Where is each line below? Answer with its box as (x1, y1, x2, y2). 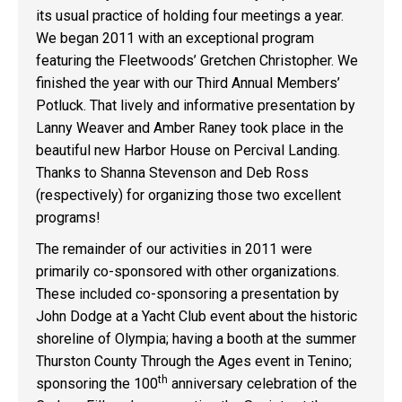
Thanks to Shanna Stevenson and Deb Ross (36, 164, 309, 181)
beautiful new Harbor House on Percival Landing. (36, 142, 344, 159)
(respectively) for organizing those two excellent (36, 187, 341, 204)
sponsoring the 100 (36, 375, 158, 392)
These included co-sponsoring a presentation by (36, 285, 339, 302)
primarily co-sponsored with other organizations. (36, 263, 339, 280)
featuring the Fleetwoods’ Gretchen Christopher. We (36, 52, 358, 69)
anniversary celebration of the (168, 375, 357, 392)
